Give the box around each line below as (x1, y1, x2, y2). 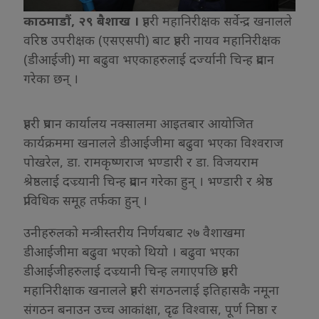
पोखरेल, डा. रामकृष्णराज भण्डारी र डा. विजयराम (23, 153, 258, 171)
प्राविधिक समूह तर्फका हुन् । (23, 192, 147, 209)
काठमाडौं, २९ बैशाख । (23, 12, 139, 30)
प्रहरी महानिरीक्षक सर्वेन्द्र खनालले (139, 12, 292, 30)
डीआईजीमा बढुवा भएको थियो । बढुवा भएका (23, 243, 239, 261)
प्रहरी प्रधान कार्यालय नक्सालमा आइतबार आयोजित (23, 115, 253, 132)
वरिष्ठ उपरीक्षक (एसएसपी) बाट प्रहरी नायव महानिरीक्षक (23, 31, 281, 49)
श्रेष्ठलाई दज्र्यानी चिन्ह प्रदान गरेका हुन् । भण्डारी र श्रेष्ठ (23, 172, 273, 190)
